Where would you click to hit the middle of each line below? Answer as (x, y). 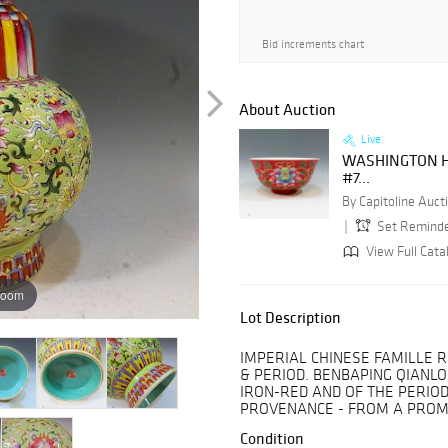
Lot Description (290, 317)
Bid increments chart (313, 44)
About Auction (287, 109)
